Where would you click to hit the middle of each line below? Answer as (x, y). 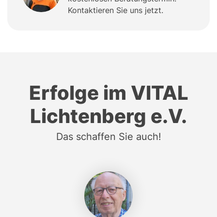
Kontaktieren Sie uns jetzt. (116, 10)
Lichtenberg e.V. (108, 116)
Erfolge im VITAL (108, 93)
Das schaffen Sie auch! (108, 137)
